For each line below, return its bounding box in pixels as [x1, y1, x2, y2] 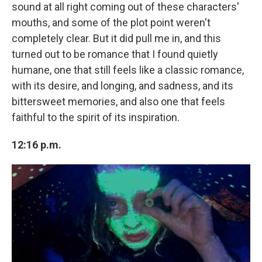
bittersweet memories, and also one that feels [12, 95, 225, 108]
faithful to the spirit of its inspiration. [12, 111, 180, 123]
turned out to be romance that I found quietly [12, 48, 218, 60]
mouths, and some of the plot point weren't [12, 16, 211, 29]
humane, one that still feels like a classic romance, [12, 64, 244, 76]
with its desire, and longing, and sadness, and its [12, 80, 233, 92]
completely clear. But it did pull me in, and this [12, 32, 221, 44]
